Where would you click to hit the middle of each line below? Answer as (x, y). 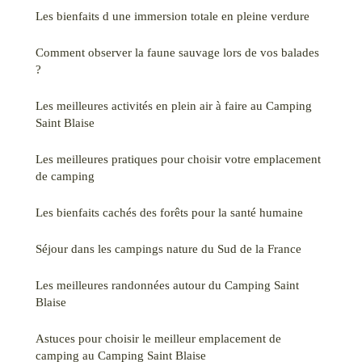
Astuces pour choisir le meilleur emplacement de (158, 338)
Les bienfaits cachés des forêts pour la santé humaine (169, 212)
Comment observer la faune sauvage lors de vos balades (177, 52)
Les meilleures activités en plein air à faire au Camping (174, 105)
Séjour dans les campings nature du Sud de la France (168, 248)
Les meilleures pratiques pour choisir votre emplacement (178, 158)
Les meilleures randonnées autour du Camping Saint (167, 284)
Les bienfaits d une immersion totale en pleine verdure (173, 15)
